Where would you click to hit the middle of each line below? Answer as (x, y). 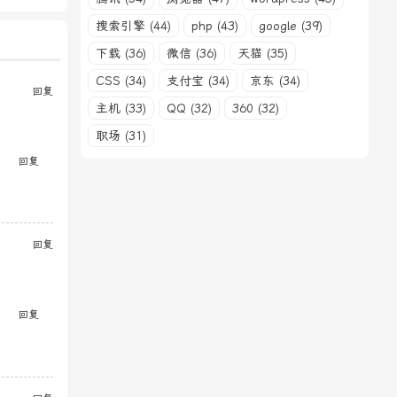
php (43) (215, 26)
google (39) (291, 26)
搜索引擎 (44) (133, 26)
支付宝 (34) (198, 81)
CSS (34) (121, 81)
